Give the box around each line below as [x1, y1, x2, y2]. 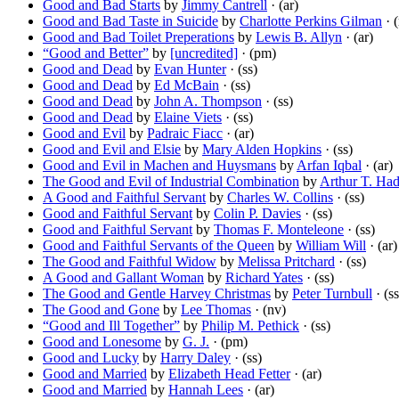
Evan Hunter [154, 61, 226, 77]
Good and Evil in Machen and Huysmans [43, 158, 276, 174]
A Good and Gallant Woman [43, 270, 204, 286]
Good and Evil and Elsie [43, 142, 181, 158]
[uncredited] [170, 45, 238, 61]
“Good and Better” [43, 45, 149, 61]
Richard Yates [225, 270, 303, 286]
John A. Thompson [154, 94, 262, 110]
